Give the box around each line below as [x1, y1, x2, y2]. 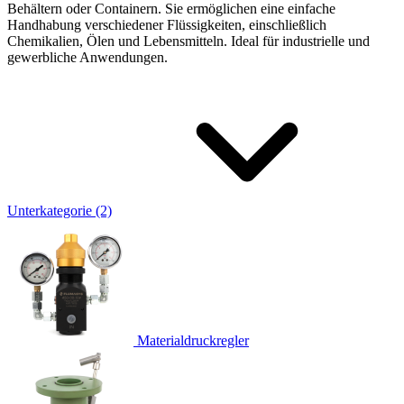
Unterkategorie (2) [7, 202, 112, 218]
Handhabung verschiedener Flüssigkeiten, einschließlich [7, 16, 326, 32]
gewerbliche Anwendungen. [7, 49, 168, 65]
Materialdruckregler [137, 332, 249, 348]
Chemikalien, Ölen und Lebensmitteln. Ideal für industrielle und [7, 32, 370, 49]
